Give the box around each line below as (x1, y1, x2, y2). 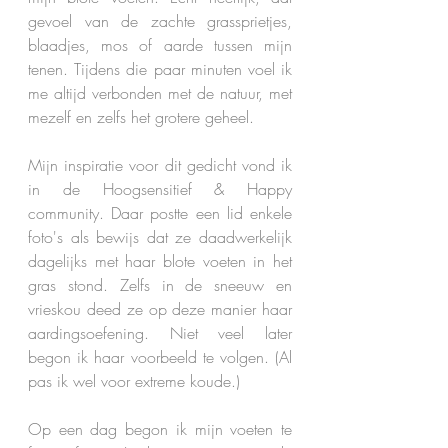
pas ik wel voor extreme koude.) (28, 370, 240, 392)
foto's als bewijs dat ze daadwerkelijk (28, 226, 292, 248)
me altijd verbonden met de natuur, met (28, 82, 292, 104)
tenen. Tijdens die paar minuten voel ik (28, 58, 292, 80)
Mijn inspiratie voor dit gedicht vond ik (28, 154, 292, 176)
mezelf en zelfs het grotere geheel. (28, 106, 259, 128)
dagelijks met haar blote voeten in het (28, 250, 292, 272)
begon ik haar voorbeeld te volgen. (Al (28, 346, 292, 368)
